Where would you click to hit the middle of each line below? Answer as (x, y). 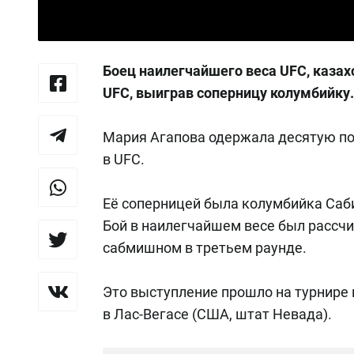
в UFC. (124, 160)
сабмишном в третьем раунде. (205, 248)
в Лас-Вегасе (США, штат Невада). (217, 314)
